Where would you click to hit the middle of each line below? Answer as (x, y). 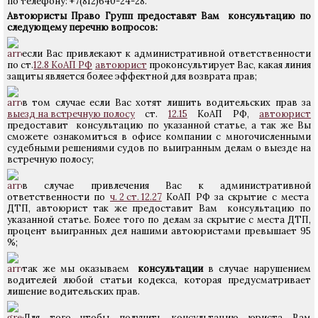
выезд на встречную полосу (71, 114)
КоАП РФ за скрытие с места (236, 197)
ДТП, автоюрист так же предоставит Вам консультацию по (159, 208)
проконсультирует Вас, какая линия (229, 65)
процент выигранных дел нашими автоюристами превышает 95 (159, 231)
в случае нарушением (257, 269)
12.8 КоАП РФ (63, 65)
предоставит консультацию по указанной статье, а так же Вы (159, 125)
